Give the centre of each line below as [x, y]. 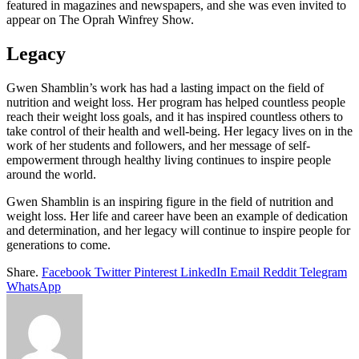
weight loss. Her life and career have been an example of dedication [177, 216]
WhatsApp [34, 286]
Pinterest [155, 272]
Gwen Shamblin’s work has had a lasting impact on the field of [165, 87]
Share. [22, 272]
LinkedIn [204, 272]
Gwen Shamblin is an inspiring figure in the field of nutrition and [170, 201]
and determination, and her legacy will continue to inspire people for [178, 230]
